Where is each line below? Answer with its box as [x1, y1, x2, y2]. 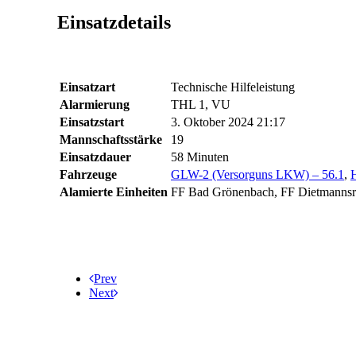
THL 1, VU [171, 98, 230, 112]
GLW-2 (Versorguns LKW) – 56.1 [171, 168, 344, 182]
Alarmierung [60, 98, 130, 112]
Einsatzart [60, 80, 115, 95]
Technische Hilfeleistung [171, 80, 295, 95]
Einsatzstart [60, 115, 124, 130]
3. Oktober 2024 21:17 [171, 115, 285, 130]
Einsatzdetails [57, 12, 171, 33]
